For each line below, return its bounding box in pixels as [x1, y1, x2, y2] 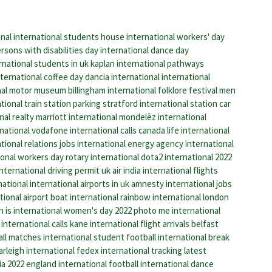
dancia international [85, 70, 160, 83]
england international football [26, 257, 138, 270]
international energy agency [77, 137, 183, 149]
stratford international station [103, 97, 217, 109]
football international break [126, 231, 229, 243]
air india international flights [112, 164, 218, 176]
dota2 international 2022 [141, 151, 232, 163]
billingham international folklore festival [68, 84, 217, 96]
